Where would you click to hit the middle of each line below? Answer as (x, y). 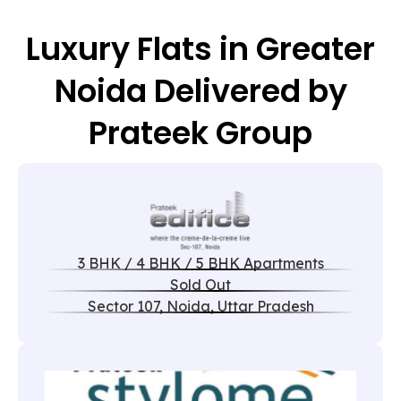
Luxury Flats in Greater (200, 48)
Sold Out (200, 284)
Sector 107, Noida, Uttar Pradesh (200, 306)
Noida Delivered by (200, 90)
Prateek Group (200, 132)
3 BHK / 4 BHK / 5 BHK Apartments (200, 263)
